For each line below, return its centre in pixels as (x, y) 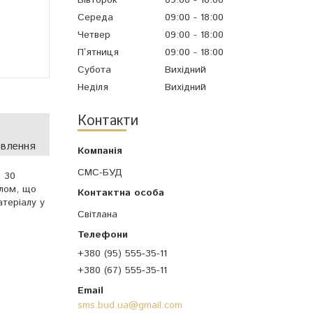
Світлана (97, 215)
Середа (95, 17)
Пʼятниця (98, 53)
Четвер (94, 35)
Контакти (108, 122)
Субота (94, 70)
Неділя (93, 88)
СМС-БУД (100, 173)
